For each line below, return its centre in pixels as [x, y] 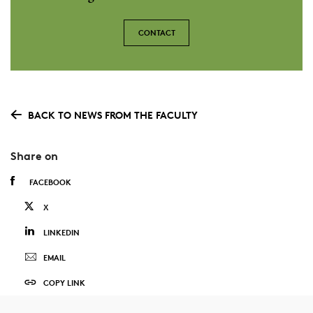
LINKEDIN [61, 233]
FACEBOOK [50, 182]
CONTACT [156, 32]
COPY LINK [64, 283]
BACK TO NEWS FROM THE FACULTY [112, 115]
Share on [34, 156]
